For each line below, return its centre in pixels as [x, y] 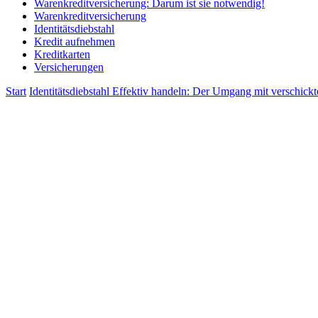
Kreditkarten [62, 54]
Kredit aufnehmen [75, 42]
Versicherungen [69, 67]
